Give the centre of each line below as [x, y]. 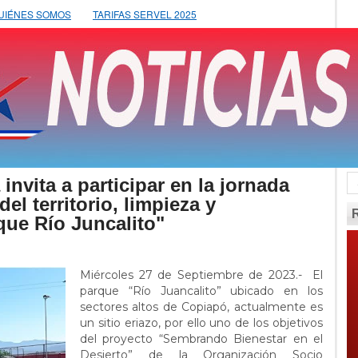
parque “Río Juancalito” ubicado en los [201, 291]
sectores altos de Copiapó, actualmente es [201, 307]
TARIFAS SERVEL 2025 [145, 14]
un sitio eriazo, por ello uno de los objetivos [201, 323]
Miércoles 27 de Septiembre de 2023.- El [201, 275]
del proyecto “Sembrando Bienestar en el [201, 339]
